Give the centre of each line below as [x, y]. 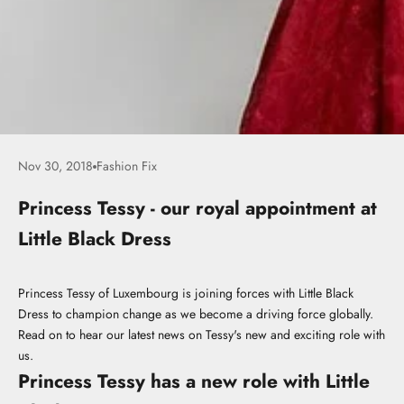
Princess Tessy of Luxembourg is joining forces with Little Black [186, 293]
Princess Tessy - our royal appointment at [197, 208]
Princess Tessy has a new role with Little [194, 381]
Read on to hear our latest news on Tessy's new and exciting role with [202, 335]
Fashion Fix [127, 166]
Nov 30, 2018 [55, 166]
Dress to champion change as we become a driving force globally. [196, 314]
